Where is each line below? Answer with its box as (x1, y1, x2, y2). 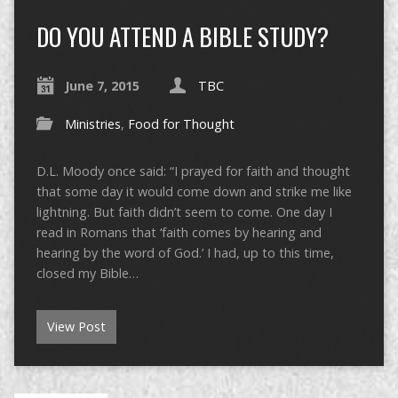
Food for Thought (127, 115, 235, 132)
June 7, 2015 (64, 76, 139, 94)
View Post (46, 317, 106, 335)
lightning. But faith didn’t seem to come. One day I (36, 203, 332, 220)
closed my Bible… (36, 264, 139, 282)
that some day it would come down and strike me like (36, 182, 352, 200)
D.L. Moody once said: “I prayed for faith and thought (36, 162, 350, 179)
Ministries (64, 115, 121, 132)
